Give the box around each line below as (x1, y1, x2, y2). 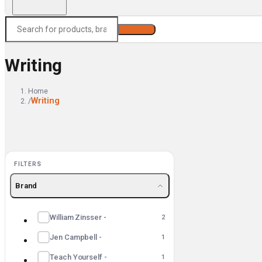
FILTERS (14, 160, 42, 168)
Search (123, 25, 150, 34)
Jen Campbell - (50, 233, 102, 242)
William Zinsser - (50, 212, 106, 222)
